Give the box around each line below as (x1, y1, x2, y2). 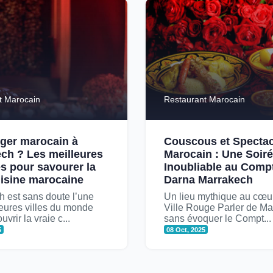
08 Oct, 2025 (166, 225, 206, 233)
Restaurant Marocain (164, 94, 245, 104)
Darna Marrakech (164, 173, 253, 186)
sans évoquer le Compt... (164, 213, 271, 224)
